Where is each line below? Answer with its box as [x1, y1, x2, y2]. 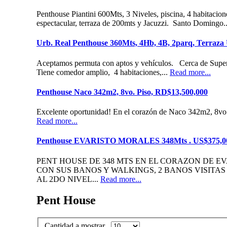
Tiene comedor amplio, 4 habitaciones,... [36, 67, 170, 77]
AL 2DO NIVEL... [36, 174, 100, 183]
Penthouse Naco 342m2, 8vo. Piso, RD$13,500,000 [36, 87, 208, 96]
